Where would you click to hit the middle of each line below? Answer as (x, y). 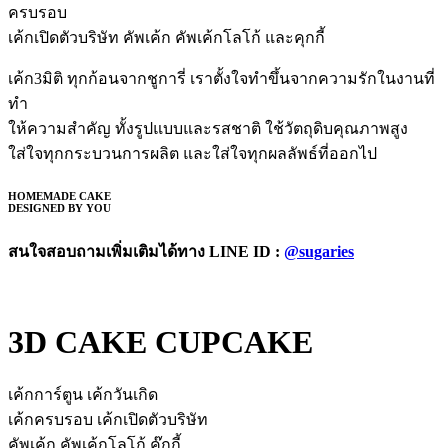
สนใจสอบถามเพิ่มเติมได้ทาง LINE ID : (146, 252)
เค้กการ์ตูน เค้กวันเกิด (83, 395)
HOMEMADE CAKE (59, 196)
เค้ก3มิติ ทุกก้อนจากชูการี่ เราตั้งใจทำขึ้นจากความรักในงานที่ (221, 78)
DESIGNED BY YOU (59, 208)
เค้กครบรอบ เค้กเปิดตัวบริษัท (108, 420)
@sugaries (319, 252)
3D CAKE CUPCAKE (160, 341)
